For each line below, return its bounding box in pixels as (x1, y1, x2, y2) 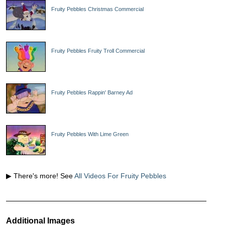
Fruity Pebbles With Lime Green (51, 131, 129, 137)
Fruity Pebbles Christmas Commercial (51, 6, 144, 12)
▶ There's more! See (6, 172, 74, 180)
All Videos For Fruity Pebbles (74, 172, 166, 180)
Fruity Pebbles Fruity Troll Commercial (51, 48, 145, 54)
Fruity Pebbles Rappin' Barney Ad (51, 89, 133, 95)
